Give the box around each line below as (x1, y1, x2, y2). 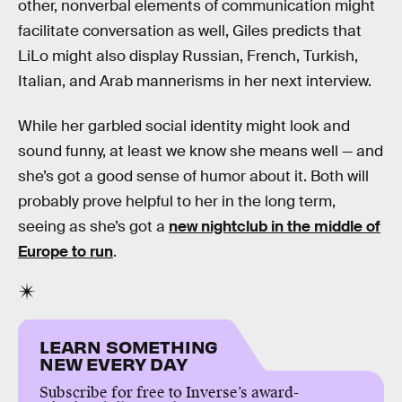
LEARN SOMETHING (39, 335, 219, 358)
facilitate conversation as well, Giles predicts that (18, 22, 362, 41)
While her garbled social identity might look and (18, 116, 350, 135)
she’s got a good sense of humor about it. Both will (18, 166, 369, 186)
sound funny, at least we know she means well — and (18, 141, 383, 161)
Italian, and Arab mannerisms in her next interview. (18, 72, 371, 92)
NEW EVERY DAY (39, 352, 188, 375)
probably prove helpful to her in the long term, (18, 191, 336, 211)
